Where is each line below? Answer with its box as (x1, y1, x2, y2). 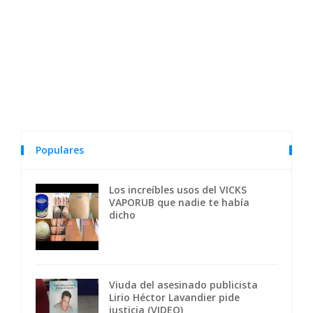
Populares (36, 143, 84, 157)
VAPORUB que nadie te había (109, 196, 249, 210)
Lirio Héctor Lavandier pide (109, 291, 240, 305)
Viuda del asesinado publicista (109, 278, 258, 292)
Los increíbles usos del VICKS (109, 183, 247, 197)
